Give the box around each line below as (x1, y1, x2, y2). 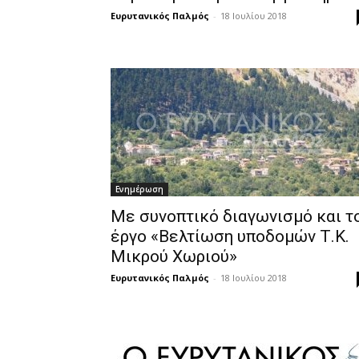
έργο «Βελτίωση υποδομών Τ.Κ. (111, 227, 349, 246)
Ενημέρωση (115, 184, 163, 195)
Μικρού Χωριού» (111, 247, 237, 266)
